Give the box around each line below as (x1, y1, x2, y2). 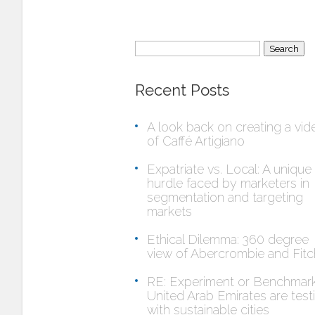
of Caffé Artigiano (147, 134, 245, 148)
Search (134, 39, 173, 54)
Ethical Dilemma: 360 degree (147, 232, 309, 247)
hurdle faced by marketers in (147, 176, 309, 191)
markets (147, 204, 192, 219)
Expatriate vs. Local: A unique (147, 162, 311, 176)
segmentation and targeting (147, 190, 303, 205)
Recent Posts (135, 81, 229, 99)
